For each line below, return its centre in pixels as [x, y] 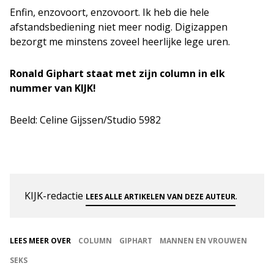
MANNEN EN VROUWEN [203, 241]
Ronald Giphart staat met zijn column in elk [117, 73]
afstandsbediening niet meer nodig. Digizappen [119, 27]
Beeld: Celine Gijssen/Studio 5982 [85, 120]
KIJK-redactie [55, 196]
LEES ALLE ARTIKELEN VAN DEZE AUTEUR [161, 197]
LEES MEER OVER [40, 241]
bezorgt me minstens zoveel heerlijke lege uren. [120, 42]
